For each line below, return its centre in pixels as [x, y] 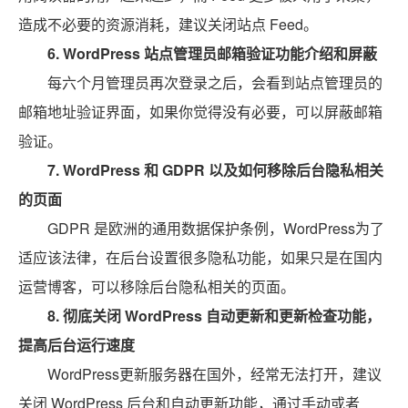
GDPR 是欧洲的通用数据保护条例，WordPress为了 [216, 228]
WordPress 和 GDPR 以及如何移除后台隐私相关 [223, 170]
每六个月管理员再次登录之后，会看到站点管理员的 [215, 82]
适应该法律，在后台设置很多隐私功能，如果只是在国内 [200, 257]
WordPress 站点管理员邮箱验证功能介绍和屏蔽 [220, 53]
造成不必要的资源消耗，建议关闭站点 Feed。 [168, 24]
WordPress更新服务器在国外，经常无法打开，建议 [214, 374]
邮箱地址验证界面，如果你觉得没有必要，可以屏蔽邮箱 [200, 112]
